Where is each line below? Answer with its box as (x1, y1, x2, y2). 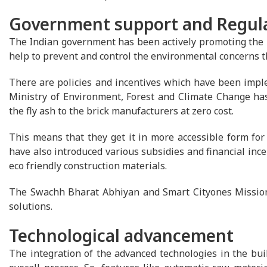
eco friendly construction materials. (9, 159, 167, 173)
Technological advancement (9, 224, 234, 247)
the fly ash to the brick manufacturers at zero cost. (9, 104, 234, 118)
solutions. (9, 200, 52, 213)
